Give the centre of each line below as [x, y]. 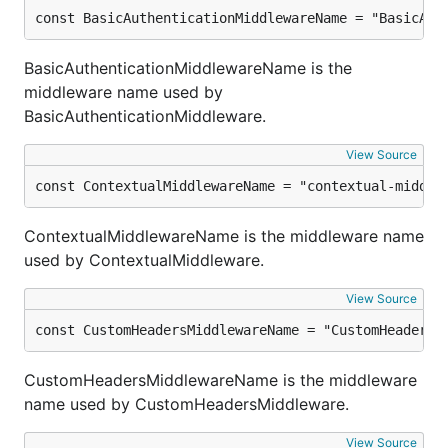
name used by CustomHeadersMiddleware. [186, 404]
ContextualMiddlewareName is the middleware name [224, 236]
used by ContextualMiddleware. [144, 260]
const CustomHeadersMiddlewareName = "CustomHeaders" [239, 330]
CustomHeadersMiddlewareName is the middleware [220, 380]
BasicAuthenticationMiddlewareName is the [188, 68]
